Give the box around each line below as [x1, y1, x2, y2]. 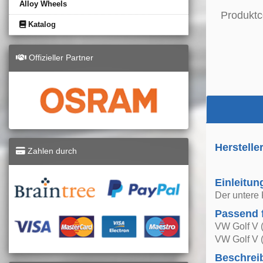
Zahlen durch [25, 146, 77, 156]
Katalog [26, 19, 56, 29]
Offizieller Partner [26, 52, 93, 62]
